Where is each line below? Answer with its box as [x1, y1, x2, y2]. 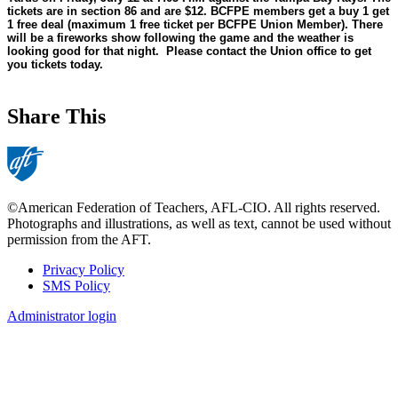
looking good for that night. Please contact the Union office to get [7, 44, 371, 59]
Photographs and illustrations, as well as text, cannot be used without [7, 215, 391, 231]
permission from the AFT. [7, 231, 151, 247]
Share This [7, 105, 106, 129]
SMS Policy [43, 277, 110, 293]
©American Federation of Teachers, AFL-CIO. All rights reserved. [7, 199, 380, 215]
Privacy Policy [43, 261, 124, 277]
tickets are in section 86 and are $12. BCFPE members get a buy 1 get [7, 4, 389, 19]
